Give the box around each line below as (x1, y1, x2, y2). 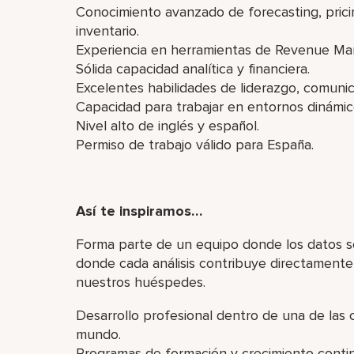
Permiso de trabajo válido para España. (76, 136, 314, 153)
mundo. (76, 326, 121, 343)
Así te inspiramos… (76, 202, 202, 220)
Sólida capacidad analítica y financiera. (76, 60, 310, 77)
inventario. (76, 22, 139, 40)
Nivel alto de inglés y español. (76, 117, 259, 134)
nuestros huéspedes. (76, 273, 205, 291)
